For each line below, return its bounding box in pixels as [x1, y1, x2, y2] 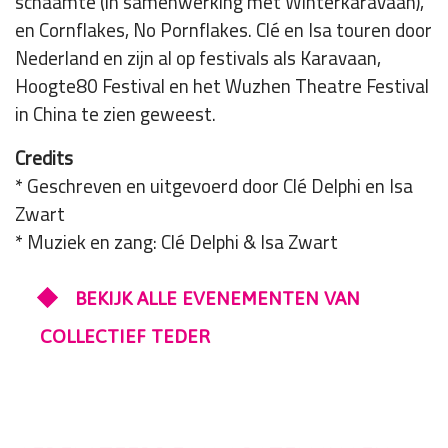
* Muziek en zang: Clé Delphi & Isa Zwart [15, 224, 338, 261]
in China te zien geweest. [15, 96, 216, 133]
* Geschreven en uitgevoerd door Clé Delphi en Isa [15, 168, 413, 205]
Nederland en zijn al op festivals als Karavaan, [15, 40, 381, 77]
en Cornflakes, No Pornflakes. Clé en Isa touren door [15, 12, 432, 49]
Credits [15, 140, 73, 177]
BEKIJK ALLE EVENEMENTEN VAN [75, 287, 360, 310]
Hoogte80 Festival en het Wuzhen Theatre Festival [15, 68, 429, 105]
